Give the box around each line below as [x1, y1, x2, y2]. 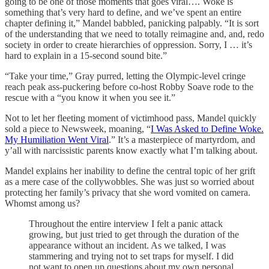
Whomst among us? [5, 198, 80, 208]
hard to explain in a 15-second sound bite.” [5, 50, 167, 61]
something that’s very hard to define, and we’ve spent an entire [5, 7, 241, 17]
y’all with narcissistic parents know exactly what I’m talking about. [5, 145, 258, 156]
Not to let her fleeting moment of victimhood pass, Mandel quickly [5, 112, 256, 123]
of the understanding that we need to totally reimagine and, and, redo [5, 28, 264, 39]
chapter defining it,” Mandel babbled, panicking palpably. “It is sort [5, 17, 259, 28]
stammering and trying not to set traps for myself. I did [29, 250, 234, 261]
